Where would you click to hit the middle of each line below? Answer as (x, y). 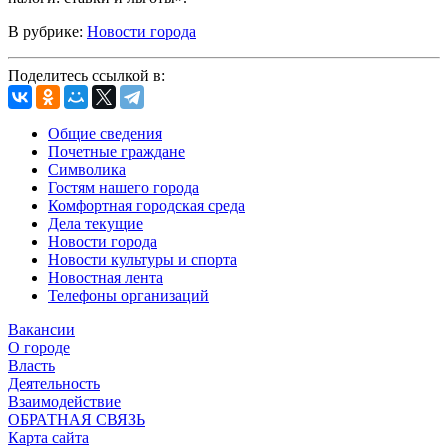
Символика (87, 170)
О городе (39, 348)
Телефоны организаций (128, 296)
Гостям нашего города (123, 188)
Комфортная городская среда (146, 206)
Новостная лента (105, 278)
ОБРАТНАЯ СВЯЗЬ (76, 420)
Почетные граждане (116, 152)
